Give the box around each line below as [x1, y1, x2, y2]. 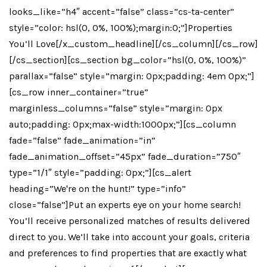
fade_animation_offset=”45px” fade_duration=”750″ [9, 151, 241, 162]
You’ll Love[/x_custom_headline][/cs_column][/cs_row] [9, 38, 258, 49]
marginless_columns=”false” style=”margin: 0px [9, 103, 222, 114]
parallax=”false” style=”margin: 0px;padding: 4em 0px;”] [9, 70, 254, 82]
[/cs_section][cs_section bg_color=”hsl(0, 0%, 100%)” [9, 54, 246, 66]
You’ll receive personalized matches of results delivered [9, 215, 250, 226]
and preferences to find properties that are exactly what [9, 247, 247, 259]
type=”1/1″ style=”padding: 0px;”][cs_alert [9, 167, 191, 178]
